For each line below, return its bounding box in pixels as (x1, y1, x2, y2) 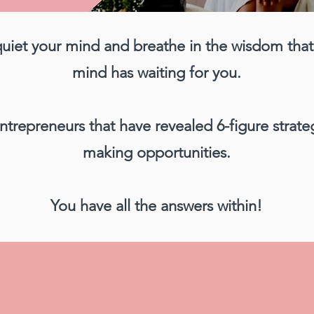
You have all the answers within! (50, 196, 262, 216)
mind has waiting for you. (71, 63, 241, 83)
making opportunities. (82, 143, 231, 163)
